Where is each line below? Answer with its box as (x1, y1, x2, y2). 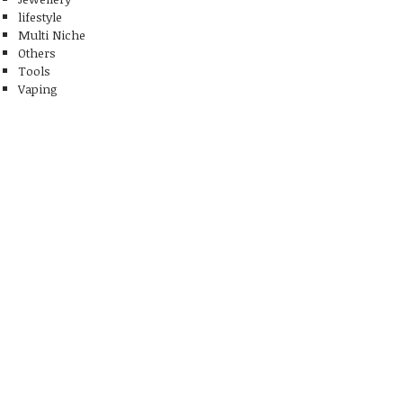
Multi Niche (18, 25, 85, 43)
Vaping (18, 79, 58, 97)
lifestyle (18, 7, 62, 25)
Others (18, 43, 56, 61)
